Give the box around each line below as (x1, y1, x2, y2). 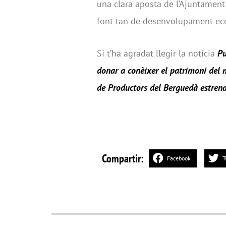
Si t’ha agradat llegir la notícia (97, 47, 217, 59)
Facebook (167, 154, 191, 162)
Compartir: (102, 151, 144, 166)
